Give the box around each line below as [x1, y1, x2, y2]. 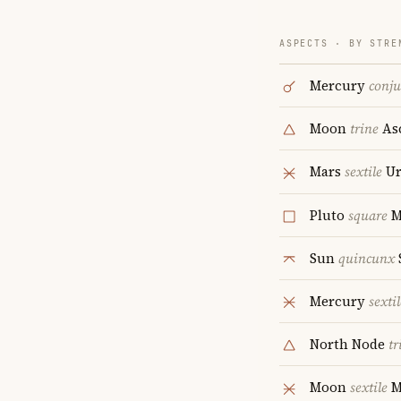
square [348, 205, 388, 225]
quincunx [338, 248, 395, 268]
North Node [310, 335, 388, 354]
